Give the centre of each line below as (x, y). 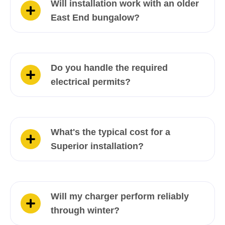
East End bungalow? (95, 18)
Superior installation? (97, 146)
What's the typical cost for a (110, 132)
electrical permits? (91, 82)
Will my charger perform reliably (120, 197)
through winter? (85, 211)
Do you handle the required (109, 68)
